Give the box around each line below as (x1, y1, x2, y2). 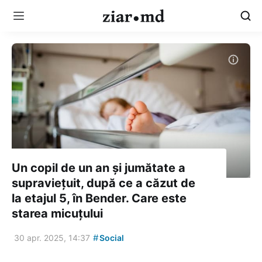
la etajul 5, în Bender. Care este (12, 191, 187, 205)
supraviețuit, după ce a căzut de (12, 175, 195, 190)
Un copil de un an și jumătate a (12, 160, 185, 175)
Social (98, 232, 124, 243)
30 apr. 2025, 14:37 (14, 232, 90, 243)
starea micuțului (12, 206, 103, 220)
